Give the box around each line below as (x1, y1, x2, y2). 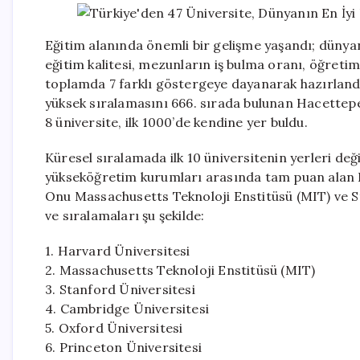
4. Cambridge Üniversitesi (45, 301, 209, 317)
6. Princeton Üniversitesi (45, 339, 202, 355)
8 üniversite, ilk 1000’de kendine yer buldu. (45, 114, 308, 130)
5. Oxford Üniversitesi (45, 320, 183, 336)
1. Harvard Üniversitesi (45, 243, 190, 259)
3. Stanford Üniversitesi (45, 281, 195, 297)
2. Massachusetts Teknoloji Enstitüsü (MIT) (45, 262, 316, 278)
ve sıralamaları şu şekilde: (45, 207, 205, 223)
